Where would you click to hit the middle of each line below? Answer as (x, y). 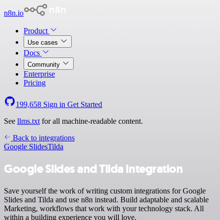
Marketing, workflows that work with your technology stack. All (104, 208)
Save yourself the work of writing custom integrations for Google (105, 191)
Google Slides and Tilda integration (94, 169)
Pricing (35, 83)
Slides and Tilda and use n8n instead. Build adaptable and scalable (106, 199)
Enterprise (39, 74)
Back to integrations (43, 138)
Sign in (54, 104)
